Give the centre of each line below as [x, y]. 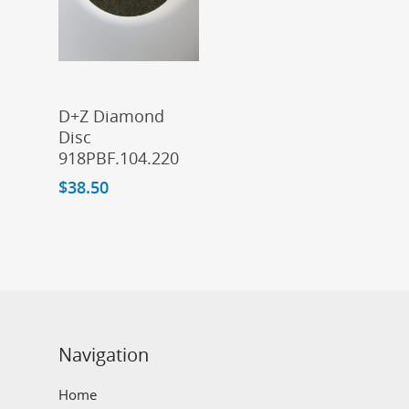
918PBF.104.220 [119, 157]
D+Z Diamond [111, 115]
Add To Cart [139, 106]
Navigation [104, 355]
